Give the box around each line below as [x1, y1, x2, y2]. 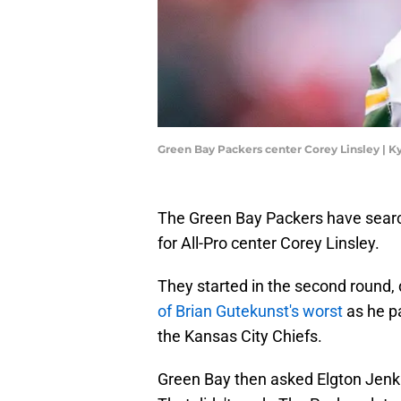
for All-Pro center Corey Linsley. [158, 234, 380, 253]
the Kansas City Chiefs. [158, 327, 322, 346]
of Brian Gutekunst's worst [158, 302, 343, 321]
